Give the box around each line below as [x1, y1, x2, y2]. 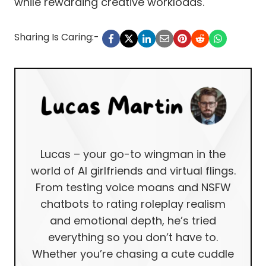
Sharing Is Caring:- [14, 30, 99, 44]
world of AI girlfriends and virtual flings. [30, 163, 236, 178]
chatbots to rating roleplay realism [40, 196, 226, 211]
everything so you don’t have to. [48, 229, 218, 245]
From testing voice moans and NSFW [35, 179, 231, 195]
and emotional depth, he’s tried [50, 213, 216, 228]
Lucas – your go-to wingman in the [40, 146, 226, 161]
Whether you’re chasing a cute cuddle [32, 246, 234, 261]
